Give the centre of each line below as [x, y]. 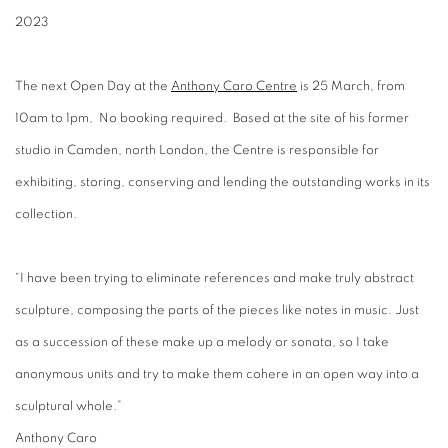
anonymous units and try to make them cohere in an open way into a [217, 374]
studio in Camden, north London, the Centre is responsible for [197, 150]
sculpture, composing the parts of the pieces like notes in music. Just [217, 310]
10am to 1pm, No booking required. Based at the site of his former [212, 118]
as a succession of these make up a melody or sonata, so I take [202, 342]
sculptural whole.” [68, 406]
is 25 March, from [351, 86]
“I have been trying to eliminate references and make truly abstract [214, 278]
